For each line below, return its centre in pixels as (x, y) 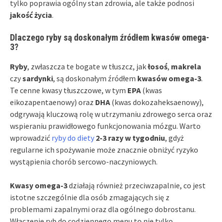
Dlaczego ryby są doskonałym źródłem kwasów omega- (110, 37)
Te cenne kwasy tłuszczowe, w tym (69, 90)
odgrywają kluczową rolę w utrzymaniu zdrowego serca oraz (111, 114)
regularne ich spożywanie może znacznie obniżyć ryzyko (104, 149)
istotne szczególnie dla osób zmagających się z (90, 197)
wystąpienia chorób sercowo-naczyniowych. (84, 161)
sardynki (38, 78)
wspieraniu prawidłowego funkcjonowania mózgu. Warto (105, 126)
